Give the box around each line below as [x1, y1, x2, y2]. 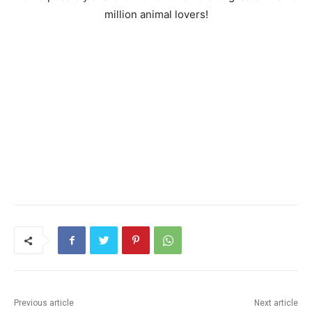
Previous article [14, 298, 74, 309]
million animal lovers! [104, 8, 208, 22]
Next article [253, 298, 298, 309]
